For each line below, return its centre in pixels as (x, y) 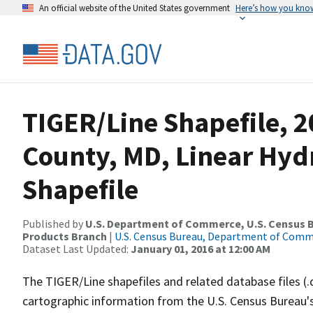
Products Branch (65, 236)
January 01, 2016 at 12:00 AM (201, 249)
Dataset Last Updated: (77, 249)
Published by (54, 224)
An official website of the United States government (134, 8)
